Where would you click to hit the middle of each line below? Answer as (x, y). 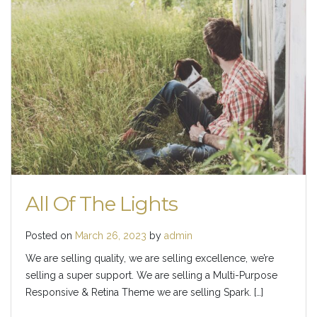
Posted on (50, 236)
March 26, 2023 (111, 236)
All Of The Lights (102, 204)
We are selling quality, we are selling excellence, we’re (150, 259)
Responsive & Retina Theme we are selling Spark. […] (144, 293)
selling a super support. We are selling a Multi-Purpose (151, 276)
